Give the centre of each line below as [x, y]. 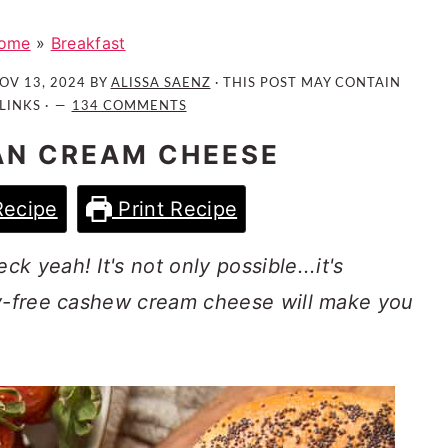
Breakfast [88, 43]
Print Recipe [174, 209]
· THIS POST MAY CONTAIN [305, 83]
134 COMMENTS [129, 106]
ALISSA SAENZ [160, 83]
